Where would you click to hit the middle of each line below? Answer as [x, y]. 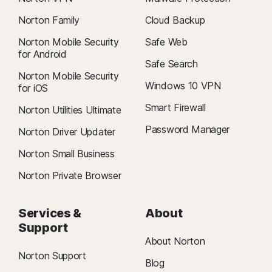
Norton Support [52, 256]
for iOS [33, 88]
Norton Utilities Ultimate [70, 110]
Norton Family [49, 20]
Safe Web [166, 42]
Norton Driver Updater [67, 132]
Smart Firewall [175, 108]
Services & [50, 213]
